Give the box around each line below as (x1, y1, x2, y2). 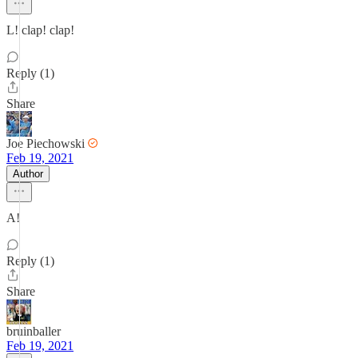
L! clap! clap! (6, 23, 74, 37)
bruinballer (6, 324, 61, 338)
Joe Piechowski (6, 137, 85, 150)
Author (13, 168, 43, 180)
